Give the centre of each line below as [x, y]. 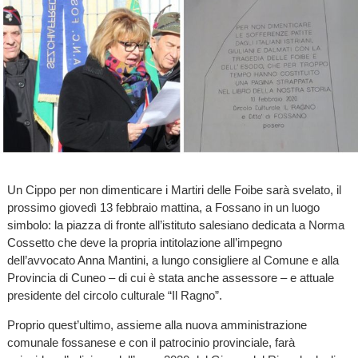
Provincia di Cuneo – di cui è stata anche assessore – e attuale [170, 277]
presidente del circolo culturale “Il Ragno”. [114, 295]
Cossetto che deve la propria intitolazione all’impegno [144, 242]
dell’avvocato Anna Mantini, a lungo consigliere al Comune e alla [173, 260]
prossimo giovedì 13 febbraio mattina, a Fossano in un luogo [163, 207]
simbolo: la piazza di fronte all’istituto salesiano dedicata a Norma [175, 225]
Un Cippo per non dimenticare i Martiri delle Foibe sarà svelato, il [174, 189]
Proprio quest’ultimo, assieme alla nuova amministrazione [157, 324]
